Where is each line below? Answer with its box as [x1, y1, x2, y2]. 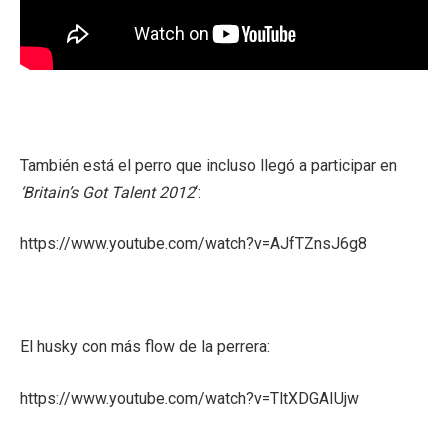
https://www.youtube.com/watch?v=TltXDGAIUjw [20, 389, 359, 409]
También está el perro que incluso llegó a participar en [20, 155, 397, 175]
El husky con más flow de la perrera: [20, 337, 270, 357]
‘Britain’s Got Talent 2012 [20, 182, 195, 202]
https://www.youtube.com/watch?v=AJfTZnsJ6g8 [20, 234, 367, 254]
